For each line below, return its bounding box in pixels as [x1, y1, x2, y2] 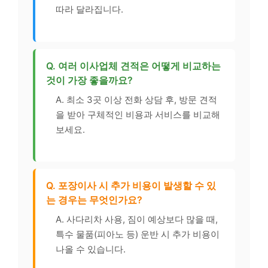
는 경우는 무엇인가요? [46, 194, 142, 206]
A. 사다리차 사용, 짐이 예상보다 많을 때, [56, 214, 218, 225]
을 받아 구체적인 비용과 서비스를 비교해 [56, 108, 220, 120]
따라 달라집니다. [56, 4, 123, 15]
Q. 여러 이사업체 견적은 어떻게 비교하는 [46, 59, 221, 72]
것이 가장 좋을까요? [46, 74, 133, 86]
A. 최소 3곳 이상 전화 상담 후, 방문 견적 [56, 93, 217, 105]
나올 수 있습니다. [56, 243, 126, 255]
